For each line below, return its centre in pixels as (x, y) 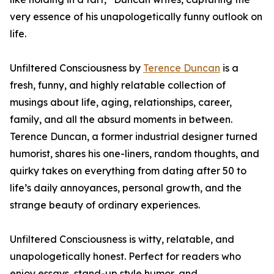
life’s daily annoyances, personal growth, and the (126, 188)
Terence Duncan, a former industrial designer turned (134, 136)
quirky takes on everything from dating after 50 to (128, 171)
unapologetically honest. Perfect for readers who (125, 256)
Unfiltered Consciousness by (76, 68)
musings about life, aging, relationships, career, (121, 102)
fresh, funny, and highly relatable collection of (118, 85)
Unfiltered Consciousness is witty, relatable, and (122, 239)
